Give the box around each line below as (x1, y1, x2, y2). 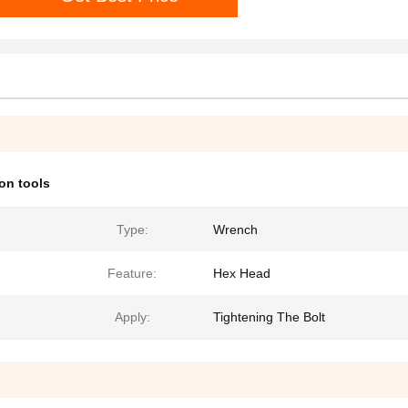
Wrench (213, 222, 258, 237)
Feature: (107, 266, 157, 280)
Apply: (114, 310, 150, 324)
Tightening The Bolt (213, 310, 325, 324)
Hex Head (213, 266, 270, 280)
